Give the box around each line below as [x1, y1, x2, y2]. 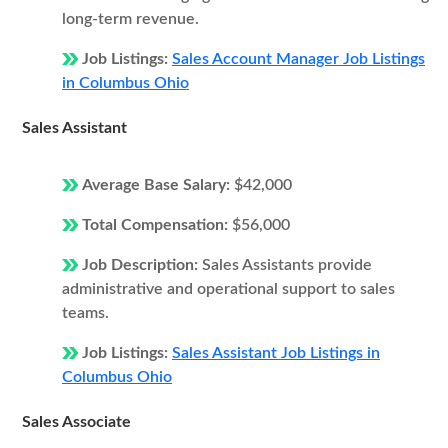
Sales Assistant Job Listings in [172, 345, 380, 361]
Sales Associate [22, 414, 131, 430]
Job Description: [82, 257, 202, 273]
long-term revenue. [62, 11, 199, 27]
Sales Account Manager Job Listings [172, 51, 425, 67]
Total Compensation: [82, 217, 232, 233]
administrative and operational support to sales [62, 281, 395, 297]
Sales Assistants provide [202, 257, 372, 273]
